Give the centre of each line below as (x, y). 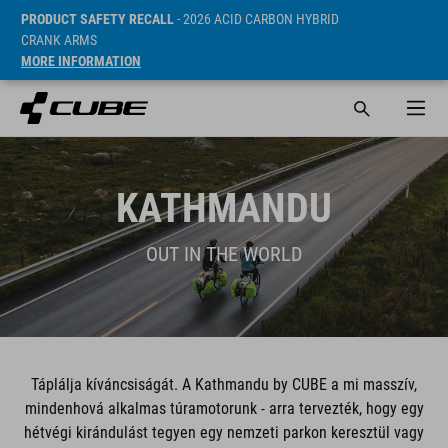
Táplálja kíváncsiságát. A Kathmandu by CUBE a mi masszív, (224, 384)
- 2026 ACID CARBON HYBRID (256, 19)
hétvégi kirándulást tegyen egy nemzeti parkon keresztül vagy (224, 432)
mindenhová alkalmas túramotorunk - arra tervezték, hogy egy (224, 408)
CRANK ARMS (59, 40)
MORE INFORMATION (81, 61)
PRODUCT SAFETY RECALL (97, 19)
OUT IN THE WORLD (224, 254)
